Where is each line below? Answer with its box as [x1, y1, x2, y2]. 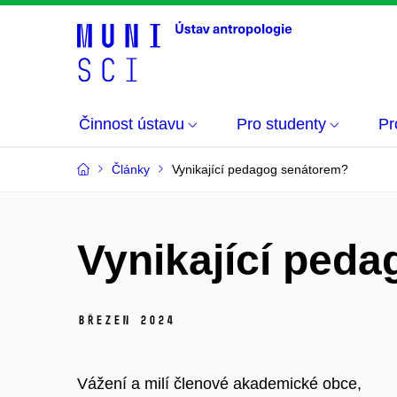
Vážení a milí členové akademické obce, [77, 374, 362, 393]
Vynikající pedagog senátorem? [172, 162, 348, 176]
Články [112, 162, 150, 176]
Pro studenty [237, 115, 326, 133]
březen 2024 [77, 312, 175, 328]
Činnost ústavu [79, 115, 184, 133]
